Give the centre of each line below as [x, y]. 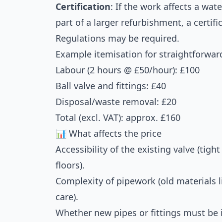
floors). [70, 165]
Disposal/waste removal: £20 [116, 102]
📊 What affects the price [109, 133]
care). [67, 197]
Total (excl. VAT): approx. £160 [118, 117]
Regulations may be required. [117, 38]
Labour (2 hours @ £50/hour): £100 [128, 70]
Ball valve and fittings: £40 [111, 86]
